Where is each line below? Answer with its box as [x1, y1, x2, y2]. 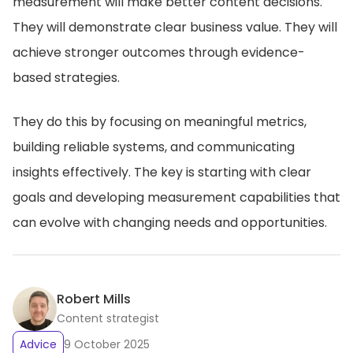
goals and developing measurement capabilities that [13, 188, 340, 206]
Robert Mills [57, 290, 131, 308]
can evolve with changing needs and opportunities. [13, 214, 327, 232]
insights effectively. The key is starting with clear [13, 163, 311, 181]
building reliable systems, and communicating [13, 138, 295, 156]
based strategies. [13, 69, 120, 87]
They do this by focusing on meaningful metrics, [13, 113, 307, 131]
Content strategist [57, 310, 159, 326]
